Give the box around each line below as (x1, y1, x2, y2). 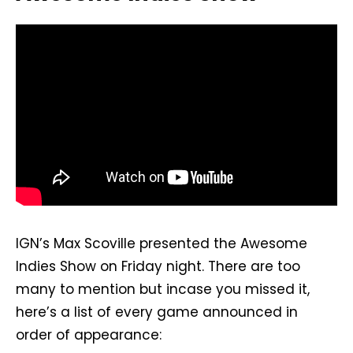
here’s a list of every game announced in (16, 302, 298, 321)
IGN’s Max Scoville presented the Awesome (16, 233, 307, 253)
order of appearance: (16, 325, 162, 344)
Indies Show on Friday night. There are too (16, 256, 300, 276)
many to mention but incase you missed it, (16, 279, 310, 299)
